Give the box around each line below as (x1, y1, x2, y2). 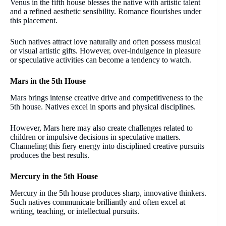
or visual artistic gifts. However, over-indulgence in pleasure (10, 46, 201, 55)
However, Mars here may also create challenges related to (10, 123, 193, 132)
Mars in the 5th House (10, 77, 86, 86)
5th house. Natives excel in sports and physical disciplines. (10, 102, 196, 111)
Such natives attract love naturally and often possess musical (10, 37, 201, 46)
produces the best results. (10, 150, 89, 159)
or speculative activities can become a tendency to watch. (10, 55, 191, 65)
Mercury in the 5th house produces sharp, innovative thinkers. (10, 188, 206, 197)
